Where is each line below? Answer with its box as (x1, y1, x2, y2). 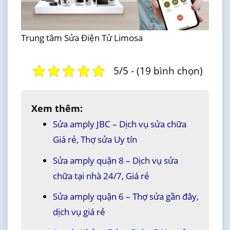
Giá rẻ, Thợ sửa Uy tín (52, 133, 137, 146)
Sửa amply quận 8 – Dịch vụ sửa (52, 154, 178, 166)
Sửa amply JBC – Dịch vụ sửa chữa (52, 118, 186, 130)
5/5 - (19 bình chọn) (113, 64, 203, 78)
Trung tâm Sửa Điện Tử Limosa (21, 32, 143, 44)
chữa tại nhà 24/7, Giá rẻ (52, 169, 149, 182)
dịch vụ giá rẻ (52, 205, 105, 218)
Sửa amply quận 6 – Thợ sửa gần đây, (52, 190, 199, 202)
